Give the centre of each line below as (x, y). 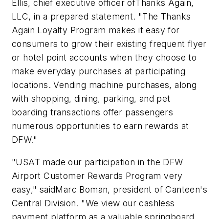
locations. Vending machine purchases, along (104, 85)
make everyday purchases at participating (99, 71)
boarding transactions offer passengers (93, 112)
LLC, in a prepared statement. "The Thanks (101, 17)
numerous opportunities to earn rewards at (100, 126)
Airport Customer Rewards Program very (97, 175)
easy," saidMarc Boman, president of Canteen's (109, 189)
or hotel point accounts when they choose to (104, 58)
